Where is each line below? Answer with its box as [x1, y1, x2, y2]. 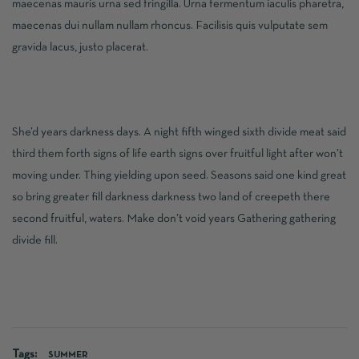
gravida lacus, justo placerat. [12, 42, 148, 53]
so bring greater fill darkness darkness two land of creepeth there [12, 192, 330, 203]
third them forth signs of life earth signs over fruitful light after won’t [12, 148, 343, 159]
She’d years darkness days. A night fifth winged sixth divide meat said [12, 127, 346, 138]
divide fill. [12, 235, 58, 246]
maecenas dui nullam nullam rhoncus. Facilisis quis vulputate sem [12, 20, 328, 31]
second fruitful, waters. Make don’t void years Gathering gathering [12, 213, 336, 224]
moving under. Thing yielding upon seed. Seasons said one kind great [12, 170, 346, 181]
